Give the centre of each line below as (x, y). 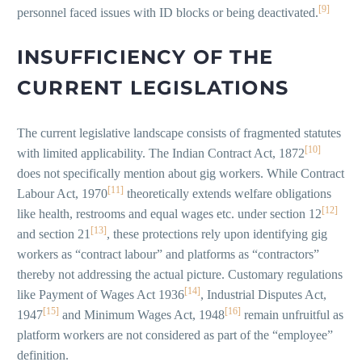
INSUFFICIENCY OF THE (145, 57)
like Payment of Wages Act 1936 (101, 294)
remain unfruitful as (292, 314)
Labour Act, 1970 (62, 193)
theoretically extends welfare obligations (227, 193)
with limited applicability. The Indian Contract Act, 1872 (161, 153)
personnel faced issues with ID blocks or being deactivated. (168, 12)
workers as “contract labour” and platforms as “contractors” (168, 254)
